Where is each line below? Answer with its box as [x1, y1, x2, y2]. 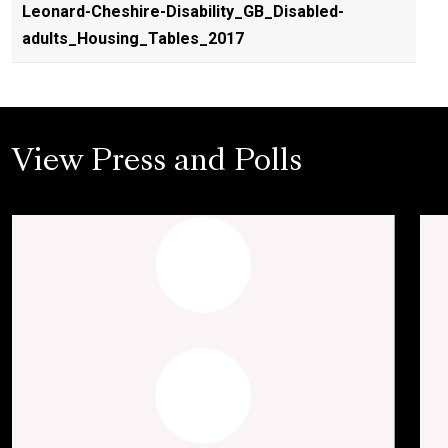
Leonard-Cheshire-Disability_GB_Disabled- [22, 2, 344, 21]
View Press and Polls [12, 149, 302, 177]
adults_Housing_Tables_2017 [22, 29, 244, 48]
